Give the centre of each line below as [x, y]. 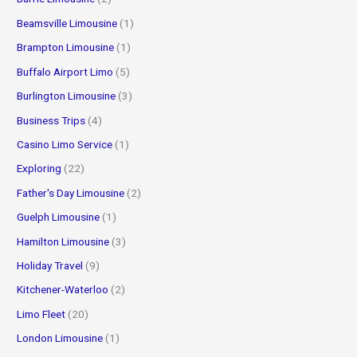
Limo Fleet [41, 314]
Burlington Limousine [67, 96]
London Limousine [60, 338]
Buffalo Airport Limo [65, 71]
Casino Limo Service [65, 144]
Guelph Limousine [59, 217]
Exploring [39, 169]
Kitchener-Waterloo [63, 290]
